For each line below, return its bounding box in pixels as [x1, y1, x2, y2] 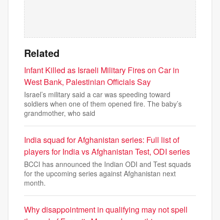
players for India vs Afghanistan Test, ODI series [24, 146, 190, 157]
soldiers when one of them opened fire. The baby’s [24, 99, 182, 109]
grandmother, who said [24, 108, 95, 118]
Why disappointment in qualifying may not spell [24, 204, 188, 215]
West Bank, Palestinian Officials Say [24, 76, 151, 87]
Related [24, 46, 59, 60]
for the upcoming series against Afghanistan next [24, 168, 176, 178]
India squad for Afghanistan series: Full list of [24, 134, 179, 145]
